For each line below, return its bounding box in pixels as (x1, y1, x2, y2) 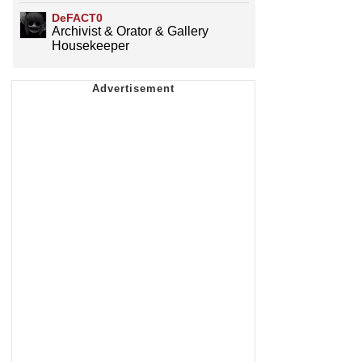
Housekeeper (52, 39, 129, 53)
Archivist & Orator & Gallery (52, 24, 208, 39)
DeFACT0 (52, 11, 103, 25)
